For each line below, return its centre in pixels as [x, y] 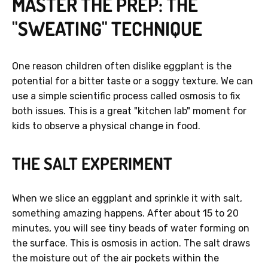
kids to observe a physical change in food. [106, 126]
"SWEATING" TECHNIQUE [107, 29]
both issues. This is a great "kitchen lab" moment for [129, 111]
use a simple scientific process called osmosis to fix [126, 96]
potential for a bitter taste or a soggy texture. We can [133, 81]
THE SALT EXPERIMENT [92, 164]
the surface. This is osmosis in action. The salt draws [131, 243]
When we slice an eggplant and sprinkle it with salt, [127, 199]
